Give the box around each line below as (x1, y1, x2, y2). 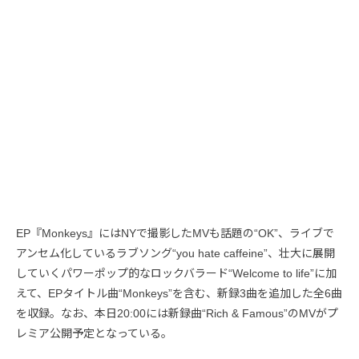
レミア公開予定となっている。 (16, 327, 172, 340)
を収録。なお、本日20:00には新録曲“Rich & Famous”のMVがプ (16, 307, 338, 320)
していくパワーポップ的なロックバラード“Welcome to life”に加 (16, 267, 337, 280)
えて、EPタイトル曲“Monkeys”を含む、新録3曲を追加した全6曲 (16, 287, 342, 300)
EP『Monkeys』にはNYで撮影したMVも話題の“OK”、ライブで (16, 227, 334, 240)
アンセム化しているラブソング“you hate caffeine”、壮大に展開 (16, 247, 335, 260)
